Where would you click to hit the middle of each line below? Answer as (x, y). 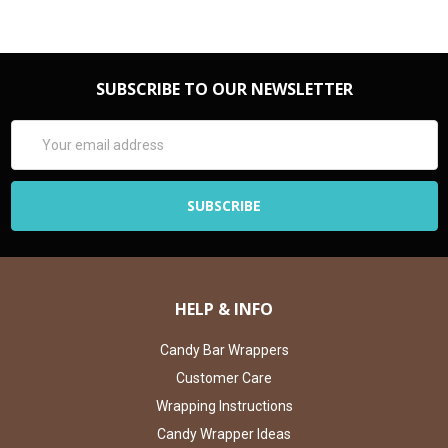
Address (37, 151)
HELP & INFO (224, 309)
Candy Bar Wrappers (224, 350)
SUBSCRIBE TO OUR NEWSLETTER (224, 89)
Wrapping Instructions (224, 406)
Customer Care (224, 378)
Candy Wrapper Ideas (224, 434)
